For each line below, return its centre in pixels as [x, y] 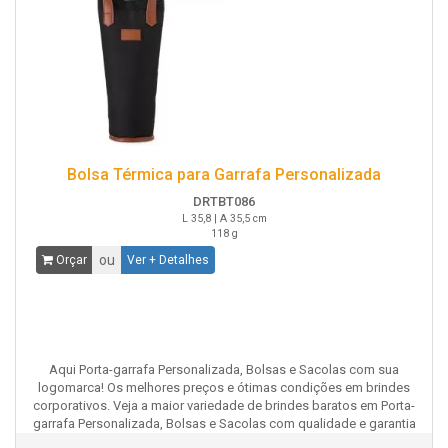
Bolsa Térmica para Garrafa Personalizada [224, 174]
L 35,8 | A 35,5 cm [224, 218]
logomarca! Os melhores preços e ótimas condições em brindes [224, 387]
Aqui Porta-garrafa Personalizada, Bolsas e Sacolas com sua [224, 369]
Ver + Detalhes [168, 260]
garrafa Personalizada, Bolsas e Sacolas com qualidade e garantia [224, 423]
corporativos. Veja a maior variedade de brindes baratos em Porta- [224, 405]
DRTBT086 [224, 201]
